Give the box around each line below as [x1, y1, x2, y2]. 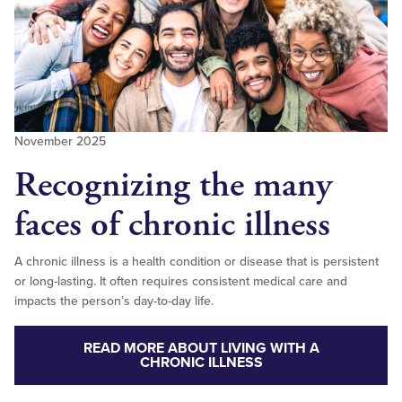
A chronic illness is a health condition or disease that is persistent [14, 254, 379, 270]
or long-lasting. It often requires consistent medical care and [14, 274, 347, 290]
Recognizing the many [14, 162, 332, 209]
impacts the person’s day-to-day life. [14, 293, 214, 310]
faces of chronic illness [14, 202, 330, 249]
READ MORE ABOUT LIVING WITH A [83, 339, 319, 358]
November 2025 [14, 134, 106, 150]
